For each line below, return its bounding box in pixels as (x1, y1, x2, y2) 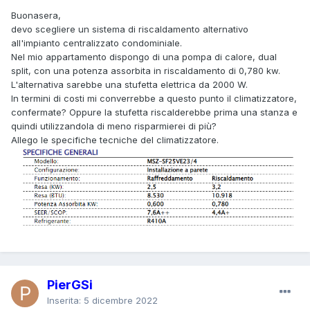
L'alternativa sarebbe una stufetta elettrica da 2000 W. (11, 78, 248, 90)
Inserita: (47, 294, 84, 306)
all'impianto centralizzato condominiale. (11, 37, 185, 48)
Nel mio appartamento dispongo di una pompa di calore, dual (11, 51, 277, 62)
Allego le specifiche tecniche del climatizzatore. (11, 134, 221, 145)
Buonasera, (11, 9, 61, 21)
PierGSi (47, 277, 93, 292)
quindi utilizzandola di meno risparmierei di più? (11, 120, 217, 131)
